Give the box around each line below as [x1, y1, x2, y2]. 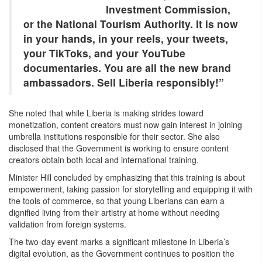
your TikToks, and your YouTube [23, 46, 185, 61]
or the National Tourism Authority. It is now [23, 16, 238, 32]
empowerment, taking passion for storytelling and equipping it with [9, 183, 253, 195]
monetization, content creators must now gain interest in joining [9, 119, 242, 131]
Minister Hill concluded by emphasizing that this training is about [9, 171, 245, 184]
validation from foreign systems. [9, 218, 126, 230]
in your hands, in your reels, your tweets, [23, 31, 228, 46]
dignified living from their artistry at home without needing [9, 206, 220, 219]
